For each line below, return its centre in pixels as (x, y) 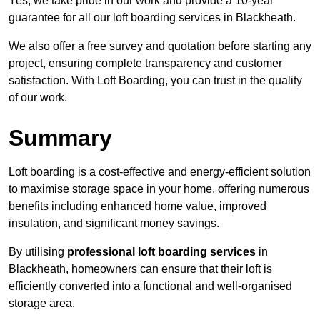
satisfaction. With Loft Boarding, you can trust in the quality (155, 81)
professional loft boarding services (161, 252)
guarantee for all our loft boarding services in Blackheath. (152, 18)
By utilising (38, 252)
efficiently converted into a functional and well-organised (150, 286)
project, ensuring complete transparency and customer (145, 64)
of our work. (38, 98)
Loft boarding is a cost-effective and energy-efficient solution (160, 172)
